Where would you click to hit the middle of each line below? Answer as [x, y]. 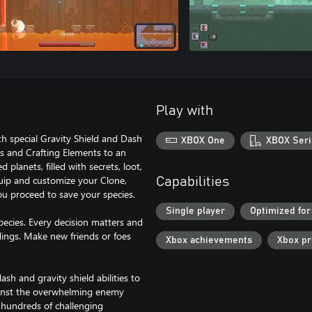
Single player [195, 211]
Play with [185, 111]
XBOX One [203, 140]
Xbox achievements [209, 240]
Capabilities [193, 181]
